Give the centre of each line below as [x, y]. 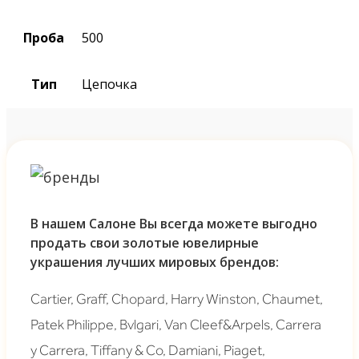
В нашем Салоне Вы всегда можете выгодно [174, 223]
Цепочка [109, 84]
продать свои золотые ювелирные [145, 242]
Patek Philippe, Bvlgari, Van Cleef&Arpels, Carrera [176, 324]
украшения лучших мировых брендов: [155, 262]
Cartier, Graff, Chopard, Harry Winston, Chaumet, [177, 298]
